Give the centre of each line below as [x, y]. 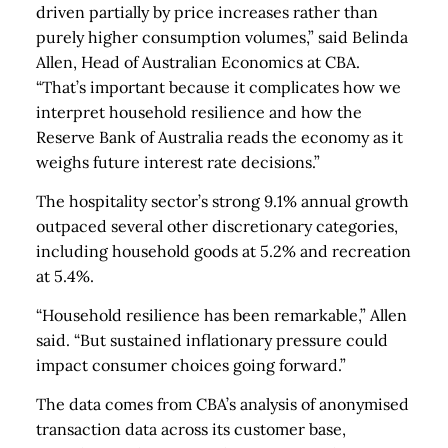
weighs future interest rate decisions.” [178, 162]
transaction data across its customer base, [191, 429]
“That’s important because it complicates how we [218, 87]
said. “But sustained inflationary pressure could [212, 340]
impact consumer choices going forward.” [191, 365]
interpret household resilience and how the [199, 112]
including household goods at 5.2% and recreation [223, 251]
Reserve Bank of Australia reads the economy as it [219, 137]
